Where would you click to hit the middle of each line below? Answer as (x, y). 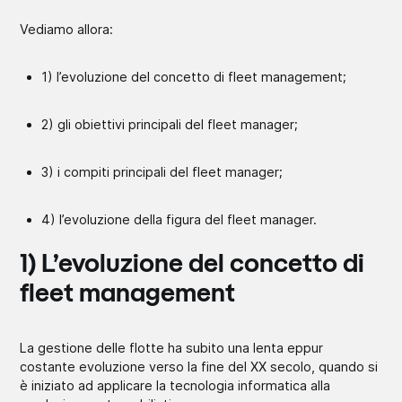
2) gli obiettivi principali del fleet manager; (170, 124)
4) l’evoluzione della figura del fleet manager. (179, 219)
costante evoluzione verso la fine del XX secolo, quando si (199, 366)
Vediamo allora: (67, 29)
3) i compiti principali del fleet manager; (162, 171)
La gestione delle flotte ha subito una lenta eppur (172, 347)
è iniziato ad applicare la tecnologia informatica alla (175, 385)
